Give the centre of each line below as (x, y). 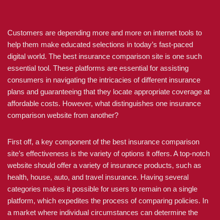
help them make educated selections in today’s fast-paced (100, 44)
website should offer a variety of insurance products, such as (104, 165)
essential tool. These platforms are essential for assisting (98, 68)
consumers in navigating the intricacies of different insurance (104, 80)
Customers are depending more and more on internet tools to (105, 33)
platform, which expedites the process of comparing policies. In (108, 201)
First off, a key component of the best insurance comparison (103, 142)
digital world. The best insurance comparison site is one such (105, 56)
